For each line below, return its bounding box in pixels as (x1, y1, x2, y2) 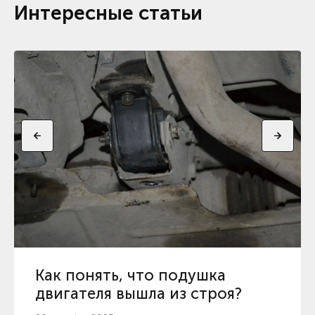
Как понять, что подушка (35, 266, 226, 285)
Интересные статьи (14, 1, 202, 25)
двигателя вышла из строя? (35, 284, 242, 304)
